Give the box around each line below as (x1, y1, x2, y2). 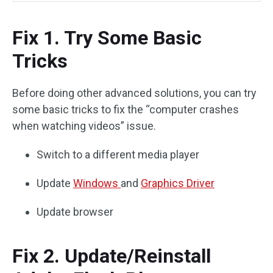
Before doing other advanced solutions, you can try (12, 87, 257, 99)
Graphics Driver (141, 177, 214, 190)
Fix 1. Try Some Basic (12, 26, 202, 49)
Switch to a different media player (37, 148, 199, 161)
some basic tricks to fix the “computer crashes (12, 103, 239, 116)
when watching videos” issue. (12, 119, 156, 132)
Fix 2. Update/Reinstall (12, 244, 211, 268)
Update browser (37, 205, 113, 218)
